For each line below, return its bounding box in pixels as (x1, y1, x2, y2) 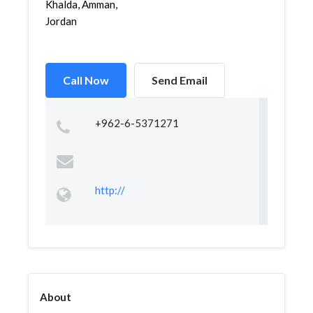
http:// (94, 184, 125, 196)
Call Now (63, 73, 109, 87)
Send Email (152, 73, 208, 87)
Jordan (45, 15, 77, 27)
